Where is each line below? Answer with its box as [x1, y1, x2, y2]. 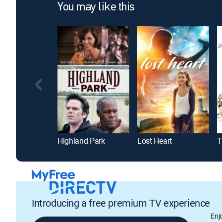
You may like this [57, 1, 135, 13]
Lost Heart [137, 135, 172, 147]
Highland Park [57, 135, 105, 147]
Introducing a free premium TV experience [32, 196, 210, 210]
